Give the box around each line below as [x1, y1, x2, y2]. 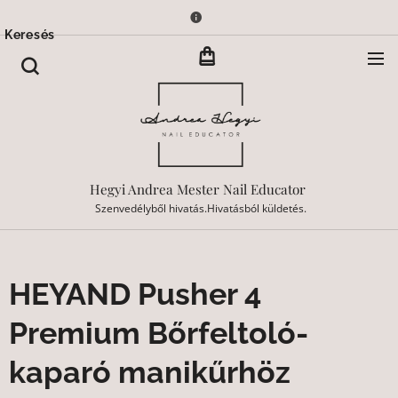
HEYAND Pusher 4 [9, 276, 261, 312]
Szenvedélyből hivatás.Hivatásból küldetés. [92, 201, 306, 216]
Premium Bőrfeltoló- [9, 315, 308, 351]
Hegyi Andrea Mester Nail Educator [89, 180, 309, 198]
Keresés [4, 28, 55, 42]
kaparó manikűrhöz [9, 354, 291, 390]
